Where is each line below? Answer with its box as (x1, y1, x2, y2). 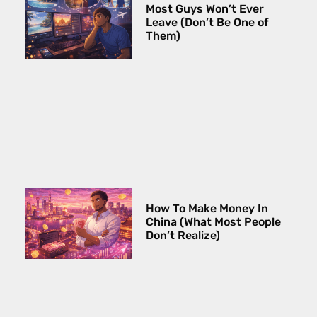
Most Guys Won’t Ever (146, 2, 265, 16)
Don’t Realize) (146, 229, 221, 243)
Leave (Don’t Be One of (146, 16, 270, 30)
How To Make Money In (146, 202, 269, 216)
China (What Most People (146, 215, 282, 229)
